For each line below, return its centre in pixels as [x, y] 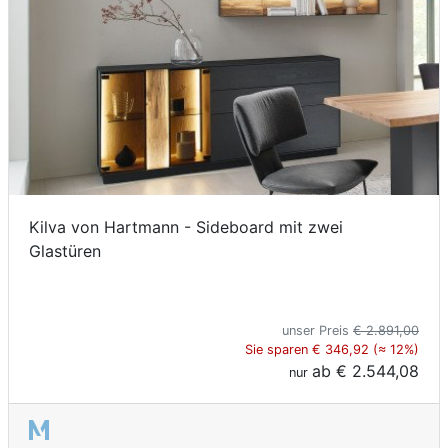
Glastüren [65, 251]
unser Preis [317, 331]
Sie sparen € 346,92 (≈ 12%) [332, 350]
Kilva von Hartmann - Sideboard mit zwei [186, 227]
